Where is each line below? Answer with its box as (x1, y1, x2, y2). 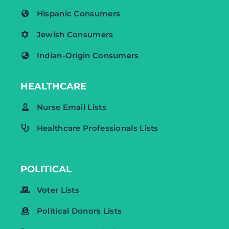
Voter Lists (36, 185, 80, 195)
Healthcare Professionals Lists (36, 123, 158, 133)
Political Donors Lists (36, 205, 122, 216)
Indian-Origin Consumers (36, 50, 139, 60)
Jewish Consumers (36, 29, 113, 39)
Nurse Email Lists (36, 102, 106, 112)
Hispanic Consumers (36, 8, 121, 18)
